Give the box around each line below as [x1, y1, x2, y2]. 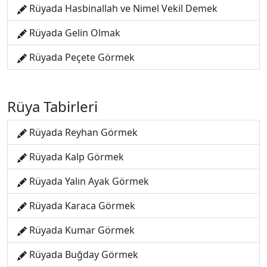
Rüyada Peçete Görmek [29, 51, 135, 64]
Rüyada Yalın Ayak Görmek [29, 175, 149, 188]
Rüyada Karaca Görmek [29, 199, 135, 212]
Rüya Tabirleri [7, 97, 98, 116]
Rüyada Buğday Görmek [29, 248, 138, 261]
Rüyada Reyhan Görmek [29, 126, 138, 139]
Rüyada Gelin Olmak [29, 26, 120, 39]
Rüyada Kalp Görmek [29, 150, 124, 163]
